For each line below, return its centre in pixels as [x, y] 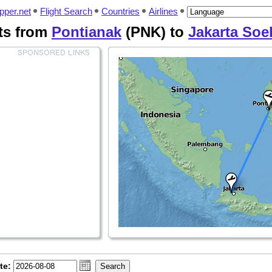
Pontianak [87, 32]
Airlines [163, 11]
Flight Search [66, 11]
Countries [121, 11]
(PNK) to [155, 32]
